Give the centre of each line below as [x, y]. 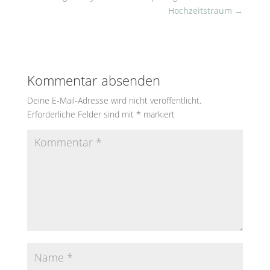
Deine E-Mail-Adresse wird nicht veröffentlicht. [114, 101]
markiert [158, 115]
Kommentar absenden [93, 80]
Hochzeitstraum [202, 11]
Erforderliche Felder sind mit [81, 115]
